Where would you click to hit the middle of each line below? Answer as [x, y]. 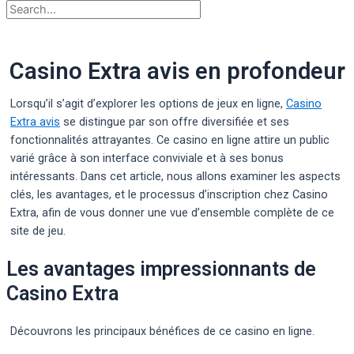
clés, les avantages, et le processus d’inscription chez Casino [169, 195]
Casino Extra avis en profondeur [177, 72]
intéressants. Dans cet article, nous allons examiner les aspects [175, 177]
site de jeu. [38, 231]
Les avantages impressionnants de [161, 269]
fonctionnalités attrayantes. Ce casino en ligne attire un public [170, 140]
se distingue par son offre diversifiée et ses [175, 122]
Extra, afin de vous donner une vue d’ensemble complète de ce [172, 213]
